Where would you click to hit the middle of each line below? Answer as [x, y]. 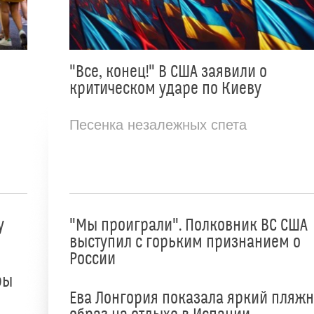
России [93, 259]
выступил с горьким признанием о [185, 242]
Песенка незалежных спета [158, 124]
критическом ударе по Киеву [165, 89]
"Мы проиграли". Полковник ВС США [189, 225]
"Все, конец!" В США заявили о [168, 72]
